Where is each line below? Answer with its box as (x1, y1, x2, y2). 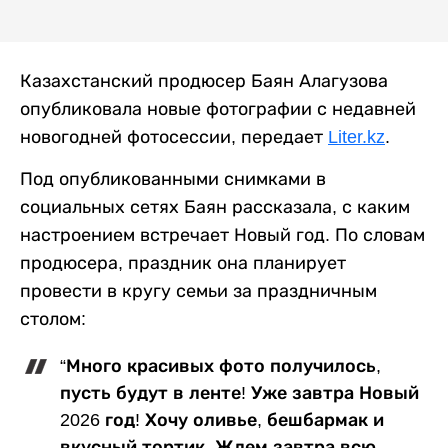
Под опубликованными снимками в (20, 169, 326, 190)
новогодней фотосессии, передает (20, 127, 328, 148)
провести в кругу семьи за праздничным (20, 281, 377, 302)
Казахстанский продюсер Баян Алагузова (20, 71, 388, 92)
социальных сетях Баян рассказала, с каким (20, 197, 410, 218)
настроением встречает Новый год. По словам (20, 225, 425, 246)
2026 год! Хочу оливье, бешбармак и (60, 410, 384, 431)
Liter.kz (328, 127, 385, 148)
